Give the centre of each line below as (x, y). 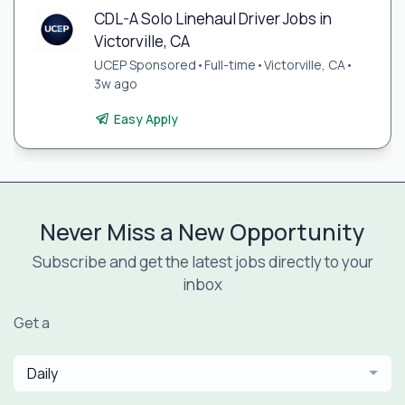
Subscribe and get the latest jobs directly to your (202, 262)
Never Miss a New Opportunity (202, 232)
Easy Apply (146, 118)
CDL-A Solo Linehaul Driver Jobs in (212, 18)
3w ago (115, 83)
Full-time (230, 64)
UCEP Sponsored (145, 64)
